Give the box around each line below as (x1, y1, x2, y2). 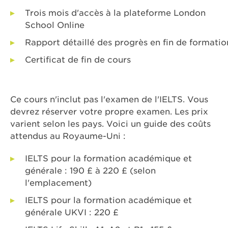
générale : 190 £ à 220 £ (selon (25, 166, 156, 176)
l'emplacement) (25, 178, 92, 188)
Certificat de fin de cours (25, 55, 131, 65)
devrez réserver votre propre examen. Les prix (10, 107, 208, 117)
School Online (25, 20, 84, 31)
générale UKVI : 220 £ (25, 208, 119, 218)
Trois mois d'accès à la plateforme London (25, 8, 206, 18)
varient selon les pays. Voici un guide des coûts (10, 119, 211, 129)
